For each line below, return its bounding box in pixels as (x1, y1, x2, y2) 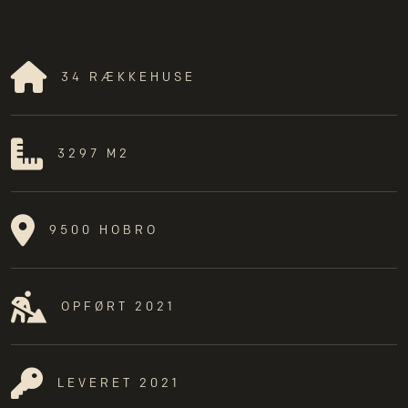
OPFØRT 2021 (61, 299, 176, 314)
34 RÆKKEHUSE (61, 69, 196, 85)
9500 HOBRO (49, 222, 158, 238)
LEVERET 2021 (57, 375, 180, 391)
